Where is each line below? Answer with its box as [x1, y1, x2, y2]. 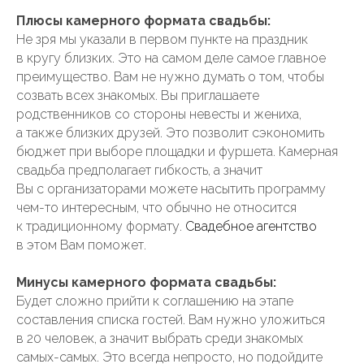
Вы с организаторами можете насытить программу [16, 181, 326, 197]
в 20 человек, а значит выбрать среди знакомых [16, 331, 303, 346]
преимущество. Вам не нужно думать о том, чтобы [16, 69, 324, 84]
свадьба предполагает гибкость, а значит [16, 162, 262, 178]
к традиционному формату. [16, 219, 185, 234]
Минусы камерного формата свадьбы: [16, 275, 276, 290]
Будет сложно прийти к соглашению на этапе [16, 293, 293, 309]
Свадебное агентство [185, 219, 317, 234]
